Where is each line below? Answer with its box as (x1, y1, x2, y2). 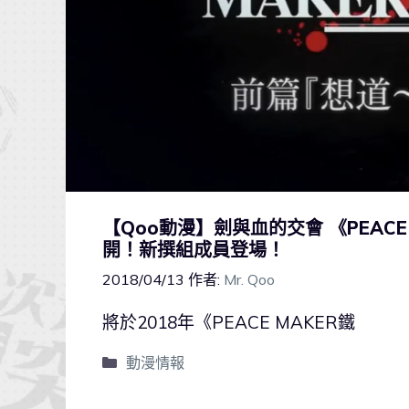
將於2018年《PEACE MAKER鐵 (102, 310, 355, 333)
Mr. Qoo (224, 269, 275, 288)
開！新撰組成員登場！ (102, 237, 285, 261)
